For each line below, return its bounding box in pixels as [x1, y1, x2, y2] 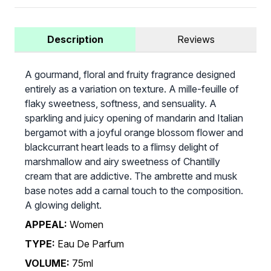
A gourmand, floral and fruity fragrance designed [24, 68, 235, 81]
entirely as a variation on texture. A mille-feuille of [24, 83, 239, 96]
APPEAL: [24, 218, 67, 231]
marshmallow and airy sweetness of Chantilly [24, 155, 220, 168]
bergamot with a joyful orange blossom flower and [24, 126, 243, 139]
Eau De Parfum [57, 238, 124, 250]
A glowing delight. [24, 199, 102, 212]
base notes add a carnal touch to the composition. [24, 184, 243, 197]
